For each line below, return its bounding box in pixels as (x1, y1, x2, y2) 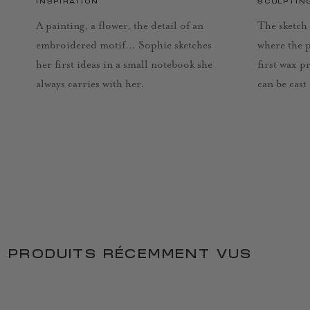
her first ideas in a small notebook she (36, 58, 212, 72)
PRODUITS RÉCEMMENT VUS (8, 249, 253, 261)
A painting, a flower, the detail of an (36, 19, 203, 33)
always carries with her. (36, 77, 144, 91)
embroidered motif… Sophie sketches (36, 39, 212, 53)
